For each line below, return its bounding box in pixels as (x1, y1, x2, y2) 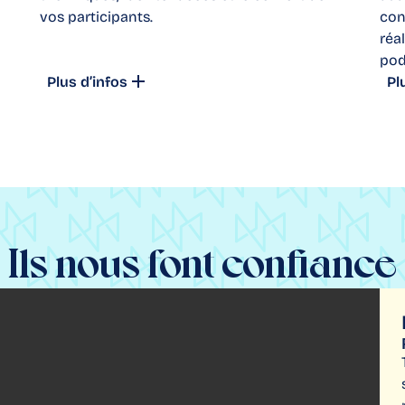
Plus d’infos (47, 73, 127, 91)
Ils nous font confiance (8, 249, 397, 286)
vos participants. (40, 8, 153, 26)
